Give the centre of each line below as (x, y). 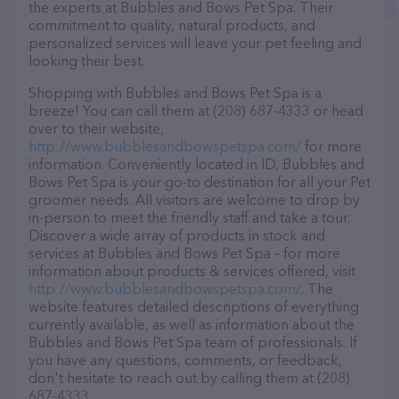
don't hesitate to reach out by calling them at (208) (189, 378)
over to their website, (96, 128)
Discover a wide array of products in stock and (177, 235)
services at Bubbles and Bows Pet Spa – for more (184, 253)
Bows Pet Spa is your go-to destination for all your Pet (199, 182)
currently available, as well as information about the (191, 324)
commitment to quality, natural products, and (172, 25)
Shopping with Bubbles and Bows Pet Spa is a (175, 93)
